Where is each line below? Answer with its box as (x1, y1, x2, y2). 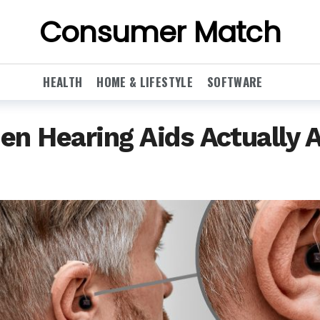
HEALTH (43, 73, 83, 91)
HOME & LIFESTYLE (96, 73, 193, 91)
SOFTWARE (206, 73, 263, 91)
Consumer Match (39, 11, 281, 52)
